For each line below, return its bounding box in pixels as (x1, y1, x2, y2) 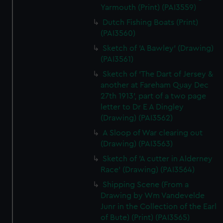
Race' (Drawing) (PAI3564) (101, 166, 195, 174)
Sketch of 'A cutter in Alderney (103, 155, 213, 163)
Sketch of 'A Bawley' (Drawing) (103, 44, 214, 52)
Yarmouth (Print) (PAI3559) (101, 3, 197, 11)
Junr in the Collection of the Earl (101, 203, 217, 211)
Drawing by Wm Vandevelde (101, 192, 205, 200)
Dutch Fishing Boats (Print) (103, 18, 199, 26)
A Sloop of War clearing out (103, 129, 203, 137)
